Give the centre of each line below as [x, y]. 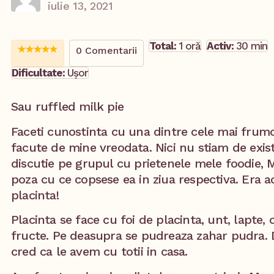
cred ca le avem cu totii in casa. [99, 252]
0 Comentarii [106, 51]
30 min [252, 46]
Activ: [221, 46]
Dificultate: [39, 73]
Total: [163, 46]
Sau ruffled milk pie [67, 107]
